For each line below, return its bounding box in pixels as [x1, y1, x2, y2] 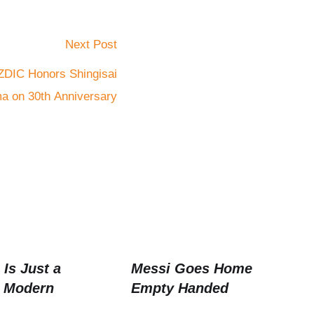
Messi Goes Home [131, 261, 252, 276]
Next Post [64, 38, 117, 51]
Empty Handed [131, 280, 228, 296]
